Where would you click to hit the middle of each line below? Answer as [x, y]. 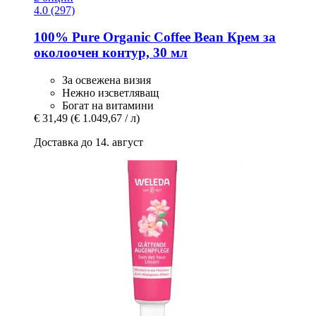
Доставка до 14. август [89, 142]
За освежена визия [107, 80]
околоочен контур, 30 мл [111, 53]
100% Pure [67, 37]
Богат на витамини [108, 105]
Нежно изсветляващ [110, 92]
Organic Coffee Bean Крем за [188, 37]
